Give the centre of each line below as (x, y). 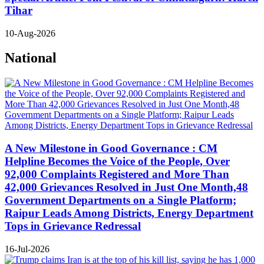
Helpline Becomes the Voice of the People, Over (117, 161)
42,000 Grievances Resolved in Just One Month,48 (126, 187)
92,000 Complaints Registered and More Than (117, 174)
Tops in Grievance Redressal (73, 226)
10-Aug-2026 (30, 33)
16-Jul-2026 (27, 249)
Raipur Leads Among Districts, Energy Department (129, 213)
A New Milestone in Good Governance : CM (111, 148)
